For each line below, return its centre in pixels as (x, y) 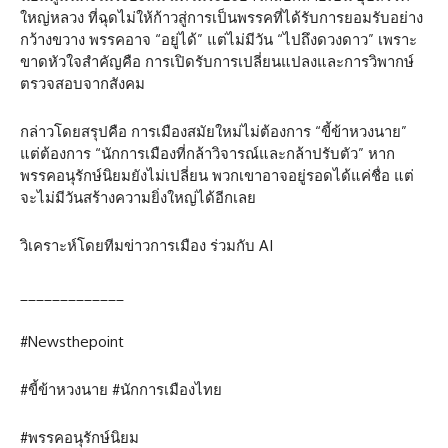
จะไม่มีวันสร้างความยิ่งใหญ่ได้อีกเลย (138, 198)
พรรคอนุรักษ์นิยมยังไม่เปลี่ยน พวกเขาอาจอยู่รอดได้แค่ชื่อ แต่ (217, 176)
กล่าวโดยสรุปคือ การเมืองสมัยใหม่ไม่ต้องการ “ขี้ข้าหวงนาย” (213, 132)
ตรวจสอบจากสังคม (82, 84)
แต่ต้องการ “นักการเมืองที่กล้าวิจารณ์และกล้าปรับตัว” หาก (207, 154)
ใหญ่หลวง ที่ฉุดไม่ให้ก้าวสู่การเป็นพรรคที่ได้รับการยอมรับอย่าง (221, 18)
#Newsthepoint (72, 342)
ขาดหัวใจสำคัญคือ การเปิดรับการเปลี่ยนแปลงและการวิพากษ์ (217, 62)
